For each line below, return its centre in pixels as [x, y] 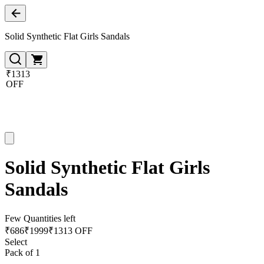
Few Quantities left [40, 218]
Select [16, 242]
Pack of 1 [22, 252]
